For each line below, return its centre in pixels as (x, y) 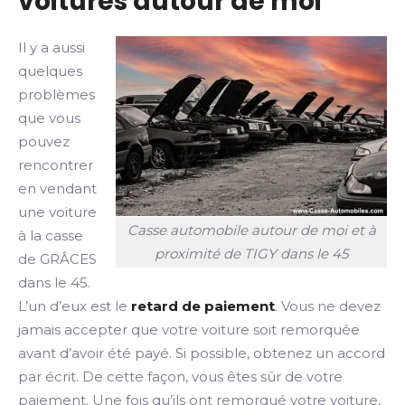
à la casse (51, 235)
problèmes (57, 94)
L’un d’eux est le (75, 306)
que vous (49, 118)
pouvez (44, 141)
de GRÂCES (57, 259)
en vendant (57, 188)
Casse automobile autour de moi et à (251, 230)
